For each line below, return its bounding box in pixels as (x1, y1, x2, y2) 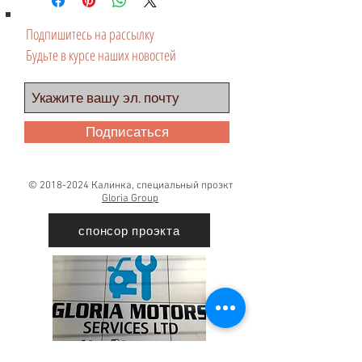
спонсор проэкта (78, 222, 180, 238)
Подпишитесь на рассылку (26, 24, 154, 44)
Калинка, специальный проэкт (88, 179, 233, 192)
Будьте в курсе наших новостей (26, 45, 176, 65)
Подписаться (85, 124, 169, 140)
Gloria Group (102, 192, 158, 205)
